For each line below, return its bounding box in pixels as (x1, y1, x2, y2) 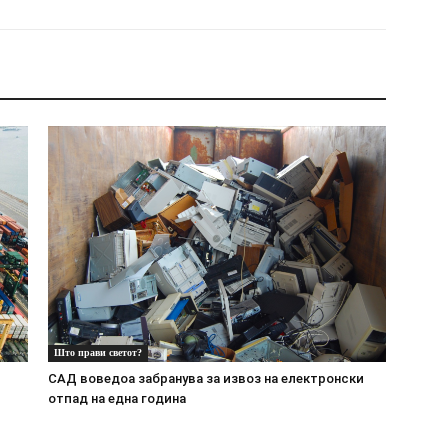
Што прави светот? (54, 347, 142, 359)
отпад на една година (48, 391, 186, 407)
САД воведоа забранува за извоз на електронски (48, 371, 364, 387)
